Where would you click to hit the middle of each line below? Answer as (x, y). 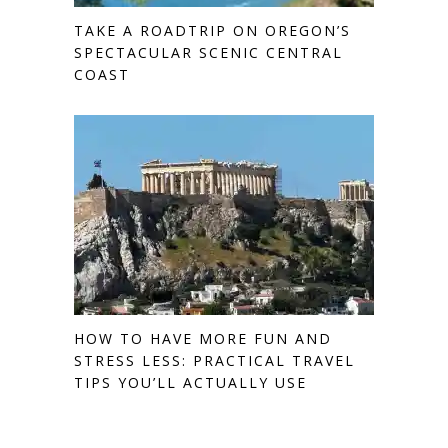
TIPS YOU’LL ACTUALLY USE (190, 382)
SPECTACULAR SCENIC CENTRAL (208, 52)
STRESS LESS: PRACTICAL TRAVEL (214, 360)
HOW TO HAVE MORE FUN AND (203, 338)
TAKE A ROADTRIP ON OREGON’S (212, 30)
